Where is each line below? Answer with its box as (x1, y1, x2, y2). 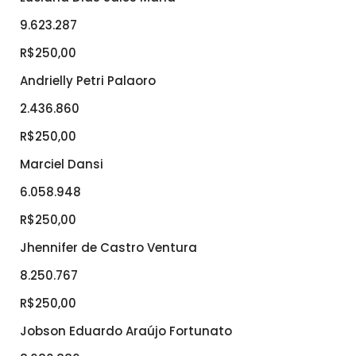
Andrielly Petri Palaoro (20, 72, 156, 90)
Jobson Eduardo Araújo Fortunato (20, 323, 232, 340)
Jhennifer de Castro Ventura (20, 239, 197, 257)
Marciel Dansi (20, 156, 103, 173)
